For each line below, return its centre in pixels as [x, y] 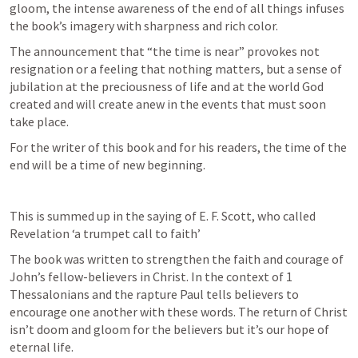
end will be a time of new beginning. [107, 165]
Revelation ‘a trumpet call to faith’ [106, 233]
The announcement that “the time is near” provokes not [165, 51]
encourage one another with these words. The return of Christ [179, 312]
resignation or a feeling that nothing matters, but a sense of [176, 69]
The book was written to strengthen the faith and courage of [177, 259]
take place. [40, 121]
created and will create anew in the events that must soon [168, 104]
